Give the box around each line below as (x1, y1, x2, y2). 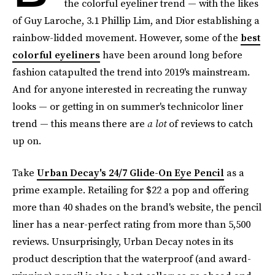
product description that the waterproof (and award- (12, 252, 251, 265)
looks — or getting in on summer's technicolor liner (12, 99, 243, 113)
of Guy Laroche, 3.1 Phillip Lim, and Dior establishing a (12, 14, 260, 27)
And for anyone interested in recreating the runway (12, 82, 247, 96)
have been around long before (100, 48, 242, 61)
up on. (12, 134, 41, 147)
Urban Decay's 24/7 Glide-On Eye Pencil (37, 166, 224, 179)
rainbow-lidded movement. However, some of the (12, 31, 241, 44)
